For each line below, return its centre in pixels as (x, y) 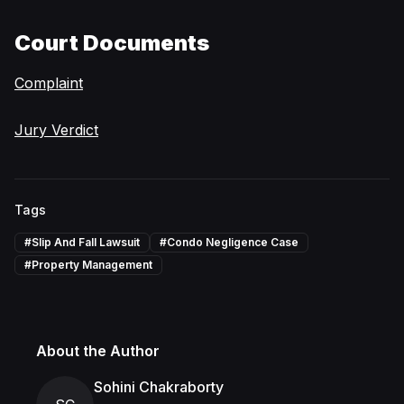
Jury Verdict (56, 130)
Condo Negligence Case (233, 242)
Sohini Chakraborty (159, 387)
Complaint (49, 83)
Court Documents (112, 43)
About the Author (98, 351)
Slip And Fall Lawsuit (86, 242)
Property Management (92, 265)
